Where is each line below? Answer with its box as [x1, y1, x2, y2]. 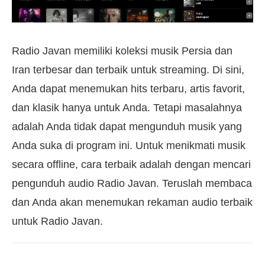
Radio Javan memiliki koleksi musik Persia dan [12, 45, 232, 57]
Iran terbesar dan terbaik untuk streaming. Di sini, [12, 64, 244, 76]
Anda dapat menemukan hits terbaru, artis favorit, [12, 83, 245, 95]
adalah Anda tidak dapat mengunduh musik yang [12, 121, 242, 133]
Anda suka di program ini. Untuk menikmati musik [12, 140, 245, 152]
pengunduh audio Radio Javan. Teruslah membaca [12, 177, 252, 190]
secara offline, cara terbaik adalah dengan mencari [12, 159, 251, 171]
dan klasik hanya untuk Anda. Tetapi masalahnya [12, 102, 242, 114]
